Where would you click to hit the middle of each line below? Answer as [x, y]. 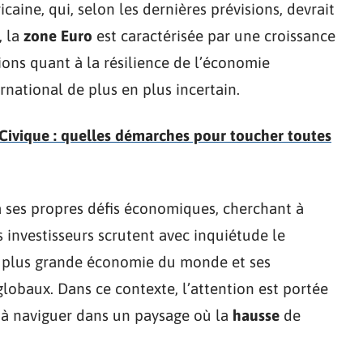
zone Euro [58, 36]
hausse [256, 315]
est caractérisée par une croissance [214, 36]
